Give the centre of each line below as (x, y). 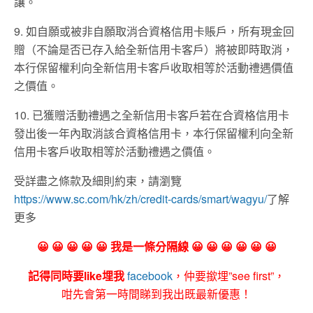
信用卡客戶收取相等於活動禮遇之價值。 (115, 152)
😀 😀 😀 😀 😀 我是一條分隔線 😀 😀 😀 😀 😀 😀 (156, 247)
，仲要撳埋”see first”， (229, 276)
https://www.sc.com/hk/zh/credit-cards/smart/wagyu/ (140, 199)
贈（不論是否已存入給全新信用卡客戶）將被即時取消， (154, 50)
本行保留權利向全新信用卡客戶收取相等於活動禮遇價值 (154, 68)
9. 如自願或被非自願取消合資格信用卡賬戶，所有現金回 (154, 31)
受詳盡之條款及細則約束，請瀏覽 (98, 181)
